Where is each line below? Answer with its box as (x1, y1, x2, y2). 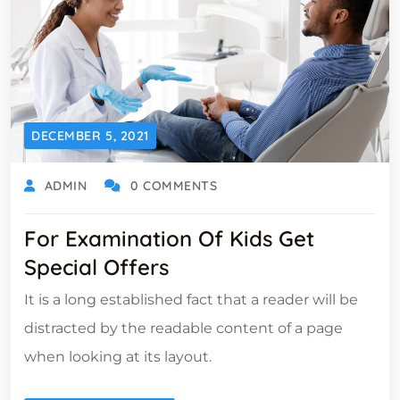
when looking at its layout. (24, 348, 212, 366)
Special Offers (24, 254, 169, 281)
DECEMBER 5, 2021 (31, 128, 149, 145)
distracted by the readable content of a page (24, 320, 343, 337)
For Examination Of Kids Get (24, 225, 314, 253)
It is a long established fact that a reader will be (24, 291, 358, 309)
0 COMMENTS (129, 178, 218, 195)
